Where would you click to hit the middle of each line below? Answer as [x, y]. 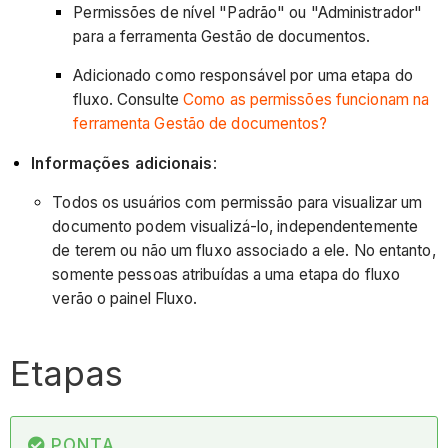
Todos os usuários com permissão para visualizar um [237, 203]
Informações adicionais [122, 163]
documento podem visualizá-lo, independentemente [235, 227]
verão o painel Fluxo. [125, 299]
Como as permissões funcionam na [306, 100]
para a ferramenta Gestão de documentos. [222, 36]
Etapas [67, 373]
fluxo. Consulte [128, 100]
